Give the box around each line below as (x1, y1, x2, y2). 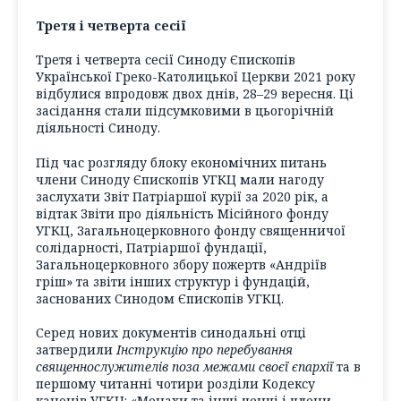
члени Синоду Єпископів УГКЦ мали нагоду (36, 170, 324, 188)
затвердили (36, 341, 116, 359)
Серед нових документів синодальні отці (36, 324, 306, 342)
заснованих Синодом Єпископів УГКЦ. (36, 289, 284, 307)
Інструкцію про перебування (116, 341, 293, 359)
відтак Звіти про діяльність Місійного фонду (36, 204, 328, 222)
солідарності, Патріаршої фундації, (36, 238, 267, 256)
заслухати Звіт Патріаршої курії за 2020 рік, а (36, 187, 328, 205)
